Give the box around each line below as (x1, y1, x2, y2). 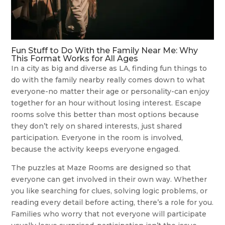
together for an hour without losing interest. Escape (11, 98, 202, 107)
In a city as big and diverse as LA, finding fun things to (11, 63, 207, 73)
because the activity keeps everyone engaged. (11, 144, 180, 154)
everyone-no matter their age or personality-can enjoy (11, 86, 210, 96)
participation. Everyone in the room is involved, (11, 133, 183, 142)
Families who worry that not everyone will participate (11, 209, 207, 218)
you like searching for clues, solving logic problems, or (11, 186, 208, 195)
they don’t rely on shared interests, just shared (11, 121, 182, 131)
